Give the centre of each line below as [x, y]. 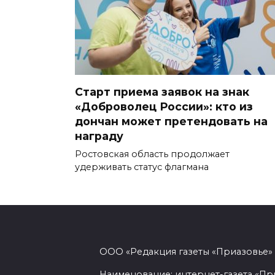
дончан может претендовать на [171, 121]
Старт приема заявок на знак [162, 91]
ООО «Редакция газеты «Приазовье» [186, 252]
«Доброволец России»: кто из [164, 106]
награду [99, 136]
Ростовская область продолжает [152, 154]
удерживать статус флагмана [142, 167]
